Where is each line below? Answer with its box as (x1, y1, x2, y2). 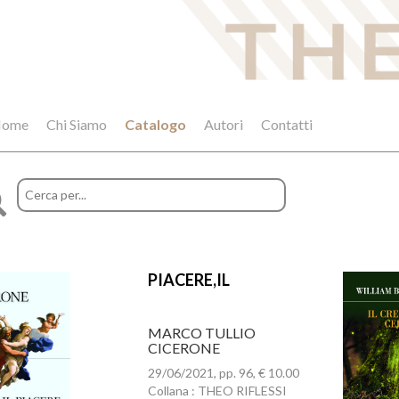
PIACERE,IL (147, 270, 230, 289)
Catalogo (125, 116, 186, 133)
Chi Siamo (46, 116, 107, 133)
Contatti (261, 116, 313, 133)
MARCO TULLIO (147, 324, 256, 341)
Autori (204, 116, 243, 133)
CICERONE (147, 339, 220, 356)
